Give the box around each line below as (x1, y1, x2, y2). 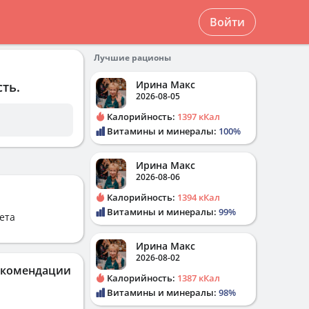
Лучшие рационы (94, 52, 171, 63)
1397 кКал (177, 110, 220, 123)
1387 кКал (177, 272, 220, 284)
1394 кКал (177, 191, 220, 203)
